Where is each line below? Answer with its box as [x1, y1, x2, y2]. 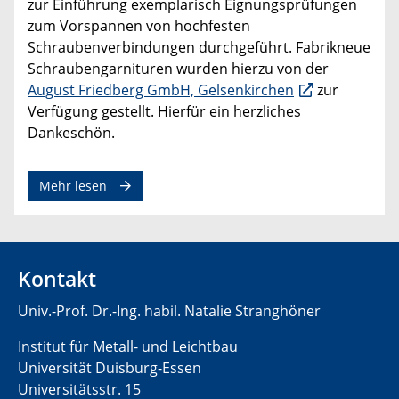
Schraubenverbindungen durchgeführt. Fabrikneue [28, 37, 370, 58]
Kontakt [18, 265, 96, 294]
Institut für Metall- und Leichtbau [18, 337, 238, 357]
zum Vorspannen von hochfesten [28, 16, 250, 37]
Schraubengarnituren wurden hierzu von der [28, 59, 329, 79]
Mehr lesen [39, 177, 107, 195]
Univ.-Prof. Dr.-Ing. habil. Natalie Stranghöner [18, 301, 321, 322]
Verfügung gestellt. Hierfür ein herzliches [28, 102, 301, 122]
